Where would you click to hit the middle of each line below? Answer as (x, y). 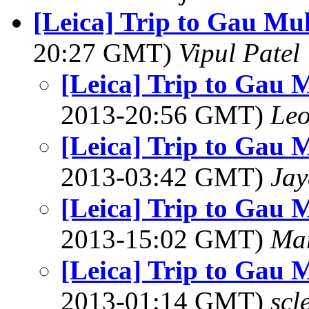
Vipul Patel (239, 53)
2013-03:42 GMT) (166, 177)
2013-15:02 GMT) (166, 239)
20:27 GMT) (106, 53)
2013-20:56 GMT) (166, 115)
